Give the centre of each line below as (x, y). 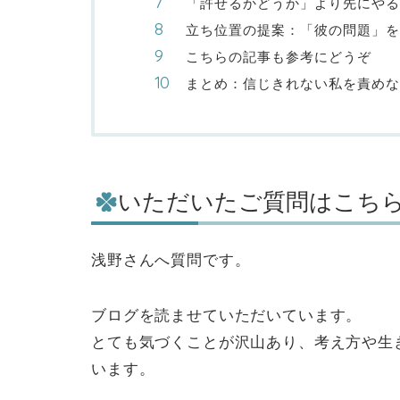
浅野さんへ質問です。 (171, 261)
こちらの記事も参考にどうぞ (279, 56)
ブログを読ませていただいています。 (227, 316)
